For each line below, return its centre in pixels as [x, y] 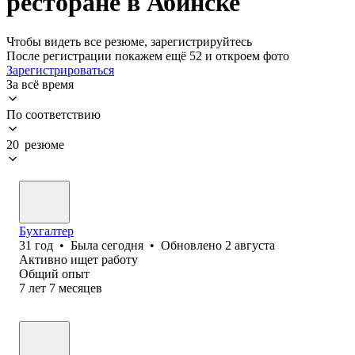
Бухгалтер [46, 231]
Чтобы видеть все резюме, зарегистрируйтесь [129, 41]
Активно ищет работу [78, 259]
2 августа [250, 245]
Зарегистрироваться [60, 70]
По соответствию [53, 114]
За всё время [40, 84]
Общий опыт [54, 273]
